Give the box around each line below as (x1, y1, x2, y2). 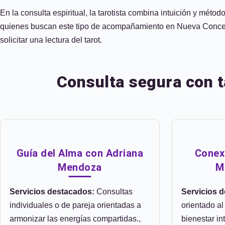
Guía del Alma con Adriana (16, 147, 144, 159)
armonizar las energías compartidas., (10, 214, 141, 223)
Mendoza (58, 161, 102, 173)
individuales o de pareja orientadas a (10, 201, 141, 209)
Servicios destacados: (10, 187, 94, 196)
